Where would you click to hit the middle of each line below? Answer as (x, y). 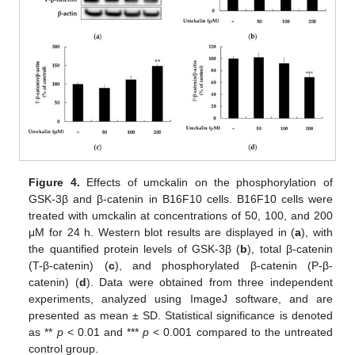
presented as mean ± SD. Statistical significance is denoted (181, 315)
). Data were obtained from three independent (209, 282)
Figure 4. (54, 182)
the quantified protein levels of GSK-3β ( (135, 248)
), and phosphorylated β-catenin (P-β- (223, 265)
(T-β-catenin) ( (69, 265)
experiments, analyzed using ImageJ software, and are (181, 298)
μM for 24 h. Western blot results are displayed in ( (162, 232)
